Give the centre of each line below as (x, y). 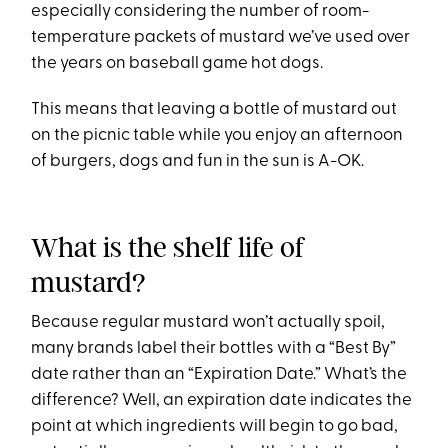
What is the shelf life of (168, 247)
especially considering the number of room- (200, 11)
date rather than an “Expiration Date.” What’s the (219, 374)
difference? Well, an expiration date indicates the (222, 400)
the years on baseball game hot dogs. (177, 63)
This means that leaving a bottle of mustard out (214, 109)
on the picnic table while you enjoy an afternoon (217, 135)
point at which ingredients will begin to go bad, (215, 426)
